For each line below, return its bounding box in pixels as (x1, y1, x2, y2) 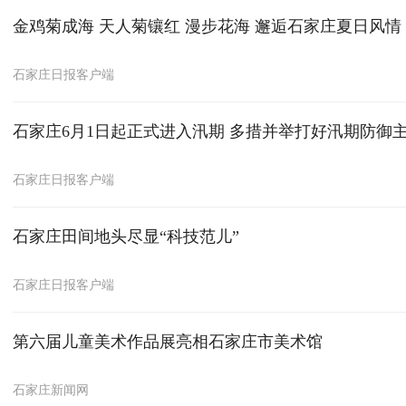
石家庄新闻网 (13, 382, 90, 397)
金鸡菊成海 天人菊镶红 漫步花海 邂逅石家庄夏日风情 (13, 17, 402, 35)
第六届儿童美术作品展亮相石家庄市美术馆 (13, 333, 324, 351)
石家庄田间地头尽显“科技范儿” (13, 227, 240, 246)
